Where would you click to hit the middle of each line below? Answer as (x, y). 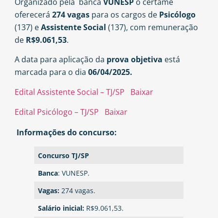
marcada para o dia (50, 72)
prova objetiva (135, 60)
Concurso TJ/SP (64, 155)
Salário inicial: (62, 208)
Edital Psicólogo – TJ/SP (57, 112)
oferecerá (32, 15)
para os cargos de (124, 15)
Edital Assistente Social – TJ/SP (70, 92)
